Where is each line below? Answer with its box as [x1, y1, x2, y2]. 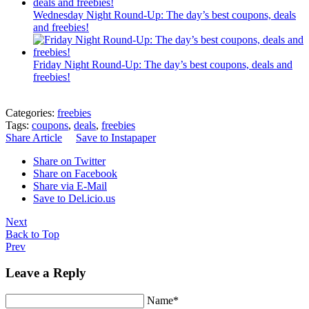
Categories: [6, 106, 57, 119]
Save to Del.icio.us [33, 192, 115, 204]
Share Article [6, 131, 62, 143]
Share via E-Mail [33, 179, 107, 192]
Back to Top [6, 228, 59, 240]
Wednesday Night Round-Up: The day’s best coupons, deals [33, 8, 296, 21]
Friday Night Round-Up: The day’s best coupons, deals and [33, 58, 292, 70]
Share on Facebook [33, 167, 117, 179]
